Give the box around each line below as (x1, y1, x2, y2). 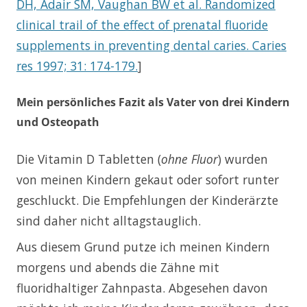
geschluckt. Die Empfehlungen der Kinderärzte (16, 191, 278, 208)
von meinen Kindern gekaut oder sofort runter (16, 171, 279, 188)
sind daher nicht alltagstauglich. (16, 212, 201, 229)
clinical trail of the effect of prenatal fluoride (16, 16, 268, 33)
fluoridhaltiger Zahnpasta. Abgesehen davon (16, 279, 268, 296)
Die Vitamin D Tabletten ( (16, 150, 161, 167)
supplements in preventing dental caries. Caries (16, 36, 286, 53)
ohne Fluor (161, 150, 218, 167)
